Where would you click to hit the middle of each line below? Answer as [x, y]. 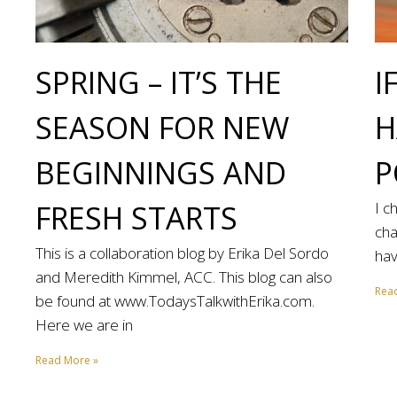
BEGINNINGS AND [161, 172]
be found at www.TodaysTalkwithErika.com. [175, 300]
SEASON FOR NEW [162, 127]
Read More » [67, 360]
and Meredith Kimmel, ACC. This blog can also [184, 276]
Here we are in [84, 324]
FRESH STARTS [136, 218]
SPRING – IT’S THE [159, 82]
